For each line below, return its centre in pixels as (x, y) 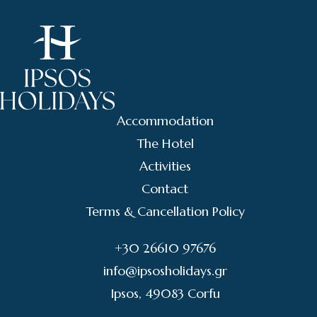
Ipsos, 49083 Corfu (165, 293)
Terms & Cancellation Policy (165, 211)
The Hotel (165, 143)
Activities (165, 166)
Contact (165, 188)
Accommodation (165, 120)
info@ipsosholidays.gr (165, 270)
